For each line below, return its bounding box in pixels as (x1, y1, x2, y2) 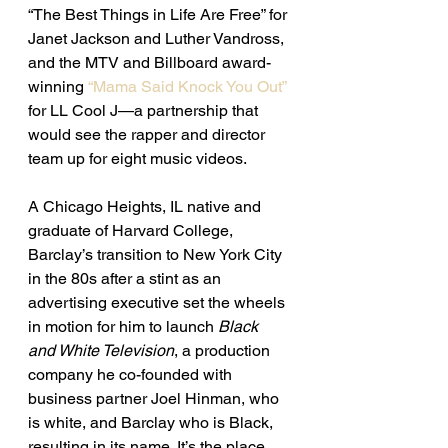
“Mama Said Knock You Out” (84, 76, 286, 96)
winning (28, 76, 84, 96)
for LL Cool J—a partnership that (28, 100, 262, 120)
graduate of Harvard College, (28, 220, 237, 240)
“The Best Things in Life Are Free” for (28, 4, 291, 24)
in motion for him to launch (28, 316, 218, 336)
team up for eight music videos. (28, 148, 250, 168)
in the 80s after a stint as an (28, 268, 225, 288)
